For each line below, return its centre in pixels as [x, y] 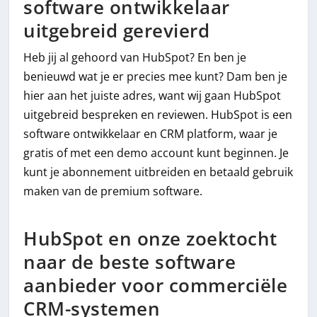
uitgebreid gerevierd [117, 31]
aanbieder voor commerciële [156, 285]
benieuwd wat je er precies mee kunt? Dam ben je [156, 77]
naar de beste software [130, 262]
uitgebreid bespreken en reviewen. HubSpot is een [158, 115]
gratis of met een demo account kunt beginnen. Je [156, 153]
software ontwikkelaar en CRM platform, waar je [151, 134]
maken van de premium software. [113, 191]
